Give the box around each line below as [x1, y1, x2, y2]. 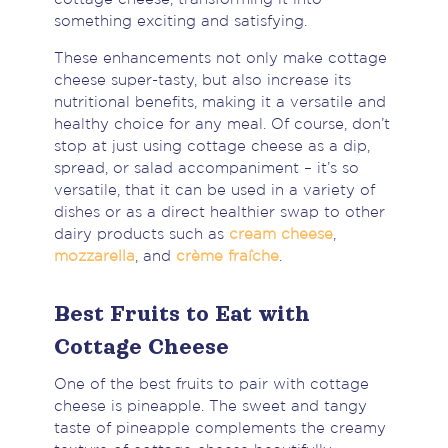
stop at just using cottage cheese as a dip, [53, 140, 370, 154]
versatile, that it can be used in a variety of [53, 184, 375, 198]
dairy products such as [53, 228, 229, 242]
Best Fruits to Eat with [53, 302, 310, 327]
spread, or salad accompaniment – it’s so [53, 162, 359, 176]
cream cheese [228, 228, 333, 242]
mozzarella [53, 250, 135, 264]
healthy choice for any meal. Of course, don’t [53, 118, 390, 132]
